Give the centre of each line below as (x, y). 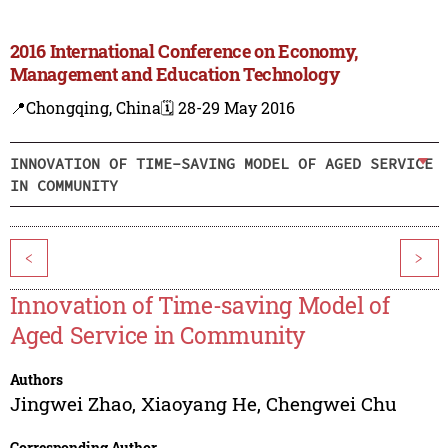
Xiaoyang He (198, 404)
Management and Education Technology (174, 74)
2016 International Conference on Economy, (183, 51)
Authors (36, 380)
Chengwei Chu (331, 404)
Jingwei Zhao (70, 404)
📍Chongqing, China (85, 108)
